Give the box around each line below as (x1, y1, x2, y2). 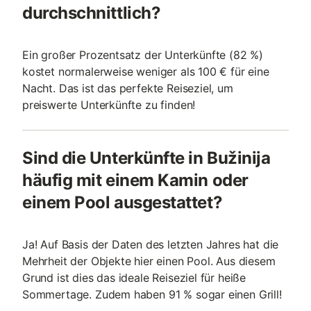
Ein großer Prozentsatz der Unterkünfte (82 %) (22, 48, 264, 62)
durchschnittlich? (22, 3, 161, 23)
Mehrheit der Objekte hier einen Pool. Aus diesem (22, 254, 276, 268)
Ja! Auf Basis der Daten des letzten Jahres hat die (22, 237, 279, 251)
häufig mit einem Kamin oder (22, 170, 249, 190)
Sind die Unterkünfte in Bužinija (22, 148, 271, 168)
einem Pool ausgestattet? (22, 192, 223, 212)
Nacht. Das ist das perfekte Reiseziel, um (22, 81, 233, 95)
